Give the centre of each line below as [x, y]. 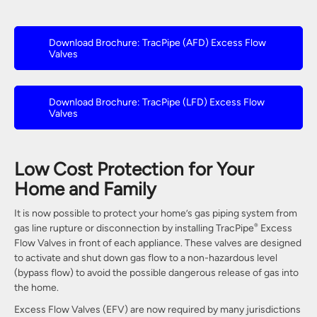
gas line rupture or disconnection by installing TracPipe [134, 228]
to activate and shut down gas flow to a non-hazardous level [146, 258]
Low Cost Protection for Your [134, 169]
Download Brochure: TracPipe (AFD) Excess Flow [157, 42]
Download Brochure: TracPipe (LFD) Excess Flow [157, 102]
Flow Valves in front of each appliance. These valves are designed [158, 243]
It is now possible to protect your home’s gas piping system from [156, 213]
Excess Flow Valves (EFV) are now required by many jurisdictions [157, 309]
